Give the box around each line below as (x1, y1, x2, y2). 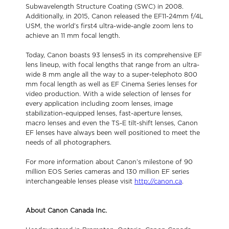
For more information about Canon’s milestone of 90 (26, 158, 193, 166)
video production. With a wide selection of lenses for (26, 90, 191, 98)
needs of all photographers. (26, 139, 111, 146)
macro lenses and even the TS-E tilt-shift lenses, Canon (26, 120, 198, 127)
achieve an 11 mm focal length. (26, 32, 120, 39)
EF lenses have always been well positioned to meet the (26, 129, 200, 136)
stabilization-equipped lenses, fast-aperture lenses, (26, 110, 182, 117)
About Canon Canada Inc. (26, 207, 109, 214)
